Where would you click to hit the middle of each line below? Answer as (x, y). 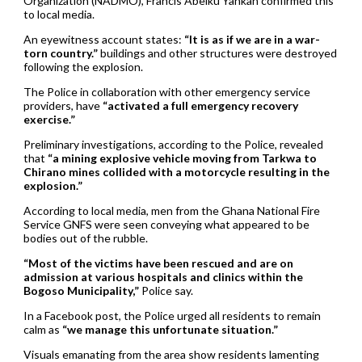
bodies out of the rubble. (85, 238)
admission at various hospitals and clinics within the (163, 276)
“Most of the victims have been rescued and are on (158, 263)
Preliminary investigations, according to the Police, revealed (173, 144)
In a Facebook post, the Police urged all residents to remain (172, 315)
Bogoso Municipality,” (81, 290)
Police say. (166, 290)
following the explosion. (83, 66)
